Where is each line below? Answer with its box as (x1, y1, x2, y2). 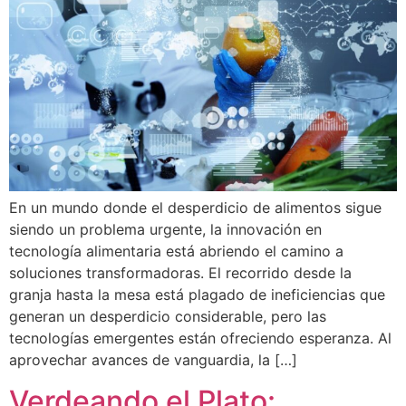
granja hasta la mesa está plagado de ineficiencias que (9, 285, 385, 304)
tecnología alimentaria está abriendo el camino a (9, 242, 343, 261)
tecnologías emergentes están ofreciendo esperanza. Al (9, 329, 391, 348)
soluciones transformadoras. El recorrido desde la (9, 264, 352, 283)
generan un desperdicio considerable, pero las (9, 307, 326, 326)
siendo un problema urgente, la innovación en (9, 220, 322, 239)
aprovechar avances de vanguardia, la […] (9, 351, 297, 370)
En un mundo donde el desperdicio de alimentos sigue (9, 198, 382, 217)
